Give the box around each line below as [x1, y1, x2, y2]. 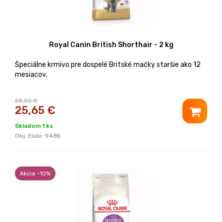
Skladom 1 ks [15, 122, 53, 129]
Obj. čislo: [15, 132, 45, 139]
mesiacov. [15, 70, 47, 79]
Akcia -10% [20, 169, 51, 177]
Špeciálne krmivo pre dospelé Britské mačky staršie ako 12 [15, 60, 201, 69]
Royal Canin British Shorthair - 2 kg [49, 40, 173, 49]
